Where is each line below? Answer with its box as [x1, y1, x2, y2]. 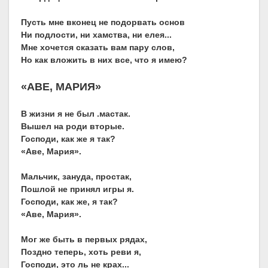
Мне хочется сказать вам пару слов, [21, 42, 175, 53]
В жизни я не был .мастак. [21, 109, 130, 119]
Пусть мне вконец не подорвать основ [21, 17, 185, 28]
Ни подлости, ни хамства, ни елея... [21, 30, 172, 40]
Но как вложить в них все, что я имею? [21, 55, 187, 65]
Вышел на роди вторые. [21, 121, 124, 132]
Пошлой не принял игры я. [21, 184, 134, 194]
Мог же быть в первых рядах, [21, 234, 147, 245]
